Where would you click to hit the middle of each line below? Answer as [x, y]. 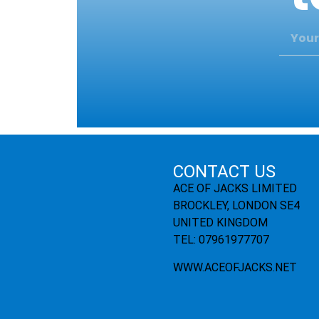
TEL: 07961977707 [221, 240]
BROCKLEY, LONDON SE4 [237, 206]
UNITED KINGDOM [221, 223]
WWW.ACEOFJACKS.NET [235, 267]
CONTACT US [225, 172]
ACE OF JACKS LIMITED [235, 189]
